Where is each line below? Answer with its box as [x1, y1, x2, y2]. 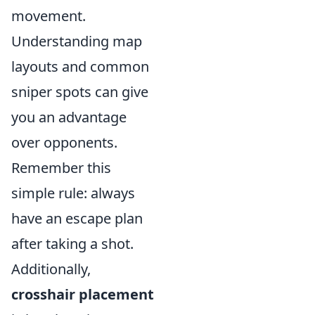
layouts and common [11, 57, 149, 76]
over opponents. [11, 133, 117, 152]
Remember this [11, 158, 111, 177]
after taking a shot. [11, 234, 134, 253]
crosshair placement [11, 285, 154, 304]
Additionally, [11, 259, 91, 278]
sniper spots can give [11, 82, 148, 101]
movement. [11, 6, 86, 25]
